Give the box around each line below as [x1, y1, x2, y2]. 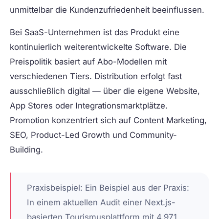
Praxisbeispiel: [27, 183, 83, 193]
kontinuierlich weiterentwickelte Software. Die [10, 42, 187, 52]
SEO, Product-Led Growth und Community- [10, 130, 177, 140]
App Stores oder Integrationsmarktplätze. [10, 101, 168, 111]
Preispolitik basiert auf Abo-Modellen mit [10, 57, 167, 67]
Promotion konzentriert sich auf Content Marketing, [10, 115, 207, 126]
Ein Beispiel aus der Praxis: [83, 183, 189, 193]
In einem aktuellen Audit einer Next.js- [27, 197, 175, 208]
